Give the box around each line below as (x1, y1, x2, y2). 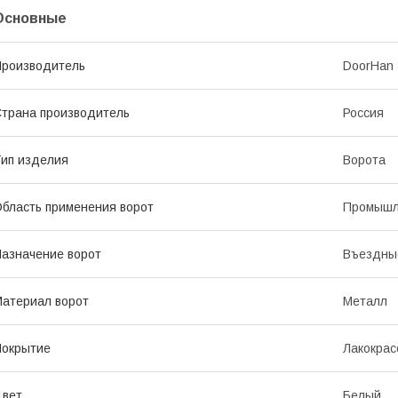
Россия (343, 106, 384, 120)
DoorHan (343, 59, 394, 73)
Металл (343, 294, 387, 308)
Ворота (343, 153, 386, 167)
